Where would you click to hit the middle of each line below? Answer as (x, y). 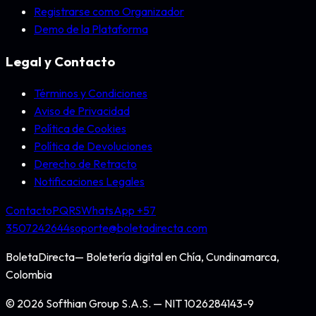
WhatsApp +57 (119, 211)
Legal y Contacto (60, 61)
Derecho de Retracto (85, 164)
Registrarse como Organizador (109, 11)
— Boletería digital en (127, 257)
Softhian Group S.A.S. (98, 304)
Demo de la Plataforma (91, 29)
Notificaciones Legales (89, 182)
